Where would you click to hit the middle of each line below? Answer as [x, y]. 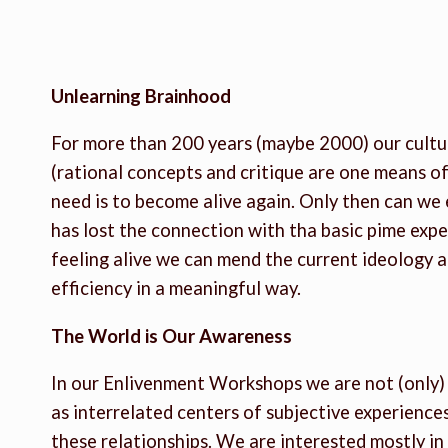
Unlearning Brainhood [140, 95]
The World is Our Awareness [171, 335]
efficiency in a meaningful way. [175, 288]
